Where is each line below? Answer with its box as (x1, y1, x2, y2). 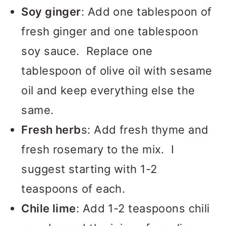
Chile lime (21, 202, 76, 215)
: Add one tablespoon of (81, 5, 212, 18)
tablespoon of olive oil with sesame (21, 64, 212, 77)
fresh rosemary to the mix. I (21, 143, 175, 156)
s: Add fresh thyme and (81, 123, 209, 136)
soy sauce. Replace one (21, 44, 153, 58)
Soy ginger (21, 5, 81, 18)
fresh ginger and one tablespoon (21, 25, 199, 38)
